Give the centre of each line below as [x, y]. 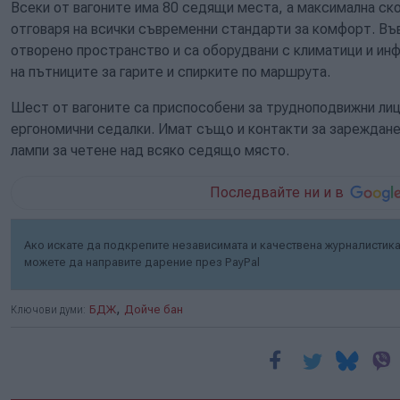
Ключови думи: [48, 309]
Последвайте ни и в [277, 192]
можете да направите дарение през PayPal [142, 262]
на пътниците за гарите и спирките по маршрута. [171, 71]
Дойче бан [154, 309]
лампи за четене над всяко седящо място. [150, 150]
